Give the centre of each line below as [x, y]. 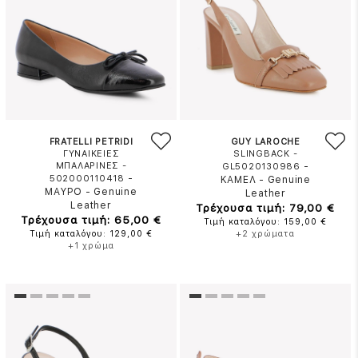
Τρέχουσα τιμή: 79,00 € [266, 208]
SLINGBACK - [266, 154]
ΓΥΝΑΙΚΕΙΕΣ [91, 154]
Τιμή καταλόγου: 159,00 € [266, 222]
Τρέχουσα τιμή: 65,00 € [91, 220]
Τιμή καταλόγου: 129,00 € [91, 234]
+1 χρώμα [91, 246]
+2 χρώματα [266, 234]
